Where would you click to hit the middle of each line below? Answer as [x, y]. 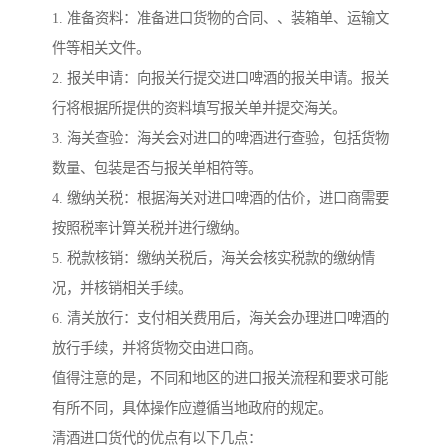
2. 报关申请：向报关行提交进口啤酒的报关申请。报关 [220, 78]
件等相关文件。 [101, 48]
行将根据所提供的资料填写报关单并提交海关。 [199, 108]
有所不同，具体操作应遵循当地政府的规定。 [192, 408]
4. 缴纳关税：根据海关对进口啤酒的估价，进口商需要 [220, 198]
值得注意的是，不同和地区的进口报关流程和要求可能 [220, 378]
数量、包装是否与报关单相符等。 [157, 168]
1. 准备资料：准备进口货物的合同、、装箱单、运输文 [220, 18]
